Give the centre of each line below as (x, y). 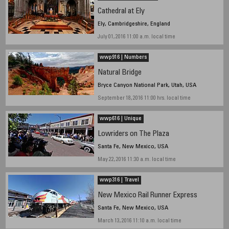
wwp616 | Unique (120, 119)
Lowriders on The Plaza (133, 134)
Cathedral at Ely (121, 12)
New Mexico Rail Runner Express (147, 196)
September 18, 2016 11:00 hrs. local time (144, 99)
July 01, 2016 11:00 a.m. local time (136, 37)
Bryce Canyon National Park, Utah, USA (147, 86)
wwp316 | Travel (119, 180)
